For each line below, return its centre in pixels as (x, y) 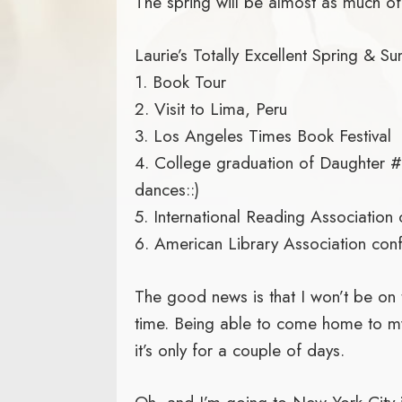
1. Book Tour (180, 81)
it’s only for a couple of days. (239, 350)
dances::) (166, 189)
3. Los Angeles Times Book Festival (262, 135)
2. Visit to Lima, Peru (210, 108)
